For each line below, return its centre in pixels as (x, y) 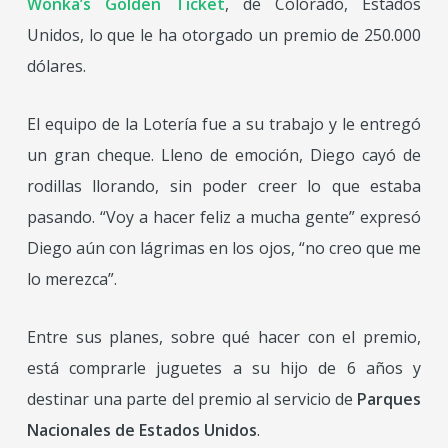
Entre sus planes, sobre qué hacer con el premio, (224, 337)
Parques (389, 399)
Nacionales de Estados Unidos (141, 430)
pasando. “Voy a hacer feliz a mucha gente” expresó (224, 217)
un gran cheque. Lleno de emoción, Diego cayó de (224, 155)
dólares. (56, 66)
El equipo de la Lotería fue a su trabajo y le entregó (224, 124)
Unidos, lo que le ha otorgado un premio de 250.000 (224, 35)
